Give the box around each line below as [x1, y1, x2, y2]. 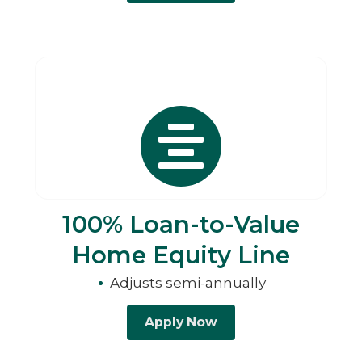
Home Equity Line [72, 241, 290, 270]
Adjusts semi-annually [109, 274, 266, 292]
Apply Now [145, 314, 217, 330]
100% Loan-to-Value [62, 210, 300, 239]
